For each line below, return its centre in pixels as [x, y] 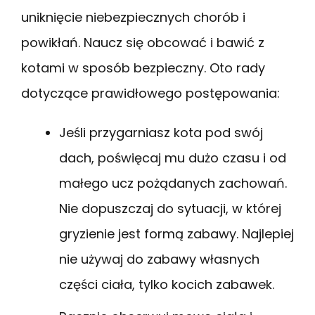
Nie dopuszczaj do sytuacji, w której [170, 208]
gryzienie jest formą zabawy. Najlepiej [176, 233]
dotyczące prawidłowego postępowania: [150, 93]
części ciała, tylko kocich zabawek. [167, 284]
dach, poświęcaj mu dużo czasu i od [173, 157]
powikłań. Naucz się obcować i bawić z [143, 42]
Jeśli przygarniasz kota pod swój [161, 132]
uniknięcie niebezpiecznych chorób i [133, 17]
